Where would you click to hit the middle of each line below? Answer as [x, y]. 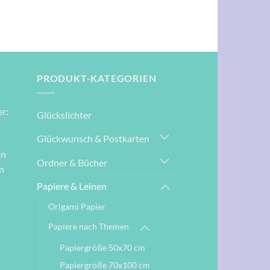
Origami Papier [77, 207]
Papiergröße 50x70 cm [102, 248]
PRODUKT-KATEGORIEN [97, 78]
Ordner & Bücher [72, 162]
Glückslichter [64, 115]
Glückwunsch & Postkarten [93, 138]
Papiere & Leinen [72, 186]
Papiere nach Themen [89, 226]
